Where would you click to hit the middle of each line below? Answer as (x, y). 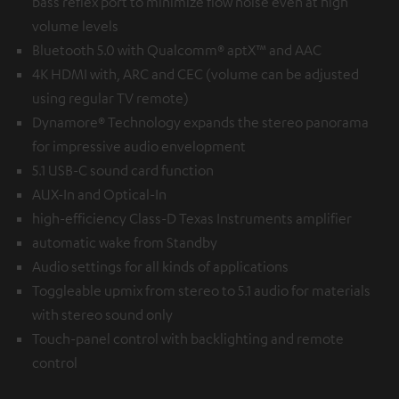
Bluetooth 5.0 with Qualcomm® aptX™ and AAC (177, 50)
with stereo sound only (102, 315)
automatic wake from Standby (125, 243)
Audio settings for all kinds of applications (160, 267)
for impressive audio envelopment (139, 147)
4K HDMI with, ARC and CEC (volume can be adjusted (195, 74)
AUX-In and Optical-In (99, 195)
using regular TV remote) (110, 98)
